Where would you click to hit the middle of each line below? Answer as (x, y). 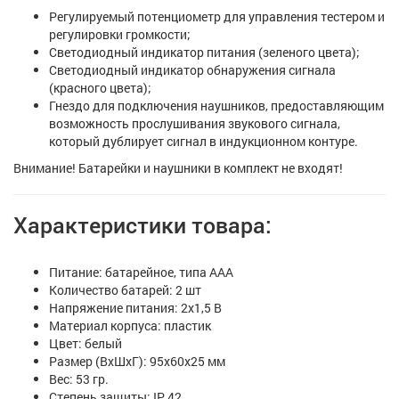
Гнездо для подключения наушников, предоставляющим (216, 106)
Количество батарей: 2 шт (125, 290)
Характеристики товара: (142, 225)
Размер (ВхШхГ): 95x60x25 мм (137, 362)
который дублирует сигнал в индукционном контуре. (204, 142)
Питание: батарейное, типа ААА (141, 273)
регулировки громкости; (120, 35)
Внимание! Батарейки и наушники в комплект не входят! (178, 168)
